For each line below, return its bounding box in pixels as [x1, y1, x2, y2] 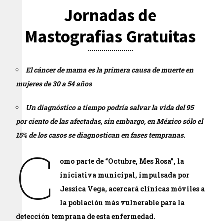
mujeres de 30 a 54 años [16, 79, 92, 88]
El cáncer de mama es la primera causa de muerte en [26, 65, 194, 74]
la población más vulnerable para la [60, 198, 185, 207]
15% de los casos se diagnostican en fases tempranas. [16, 130, 186, 140]
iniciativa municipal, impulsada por [60, 170, 190, 180]
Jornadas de [64, 4, 157, 26]
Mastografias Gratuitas [25, 26, 196, 47]
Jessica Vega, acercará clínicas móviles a [60, 184, 205, 193]
